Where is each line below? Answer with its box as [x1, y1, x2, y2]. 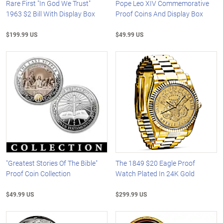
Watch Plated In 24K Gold [115, 168, 195, 178]
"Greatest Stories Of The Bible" [6, 158, 98, 168]
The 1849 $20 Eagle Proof [115, 158, 196, 168]
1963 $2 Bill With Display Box [6, 9, 95, 19]
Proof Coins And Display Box [115, 9, 204, 19]
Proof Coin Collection [6, 168, 71, 178]
